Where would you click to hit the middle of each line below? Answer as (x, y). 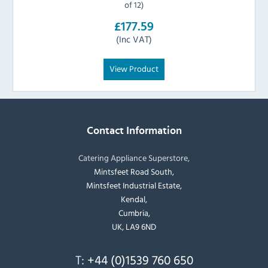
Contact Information (134, 131)
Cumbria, (134, 213)
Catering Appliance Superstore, (134, 158)
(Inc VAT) (134, 39)
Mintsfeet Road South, (134, 172)
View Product (134, 69)
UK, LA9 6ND (134, 227)
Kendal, (134, 199)
